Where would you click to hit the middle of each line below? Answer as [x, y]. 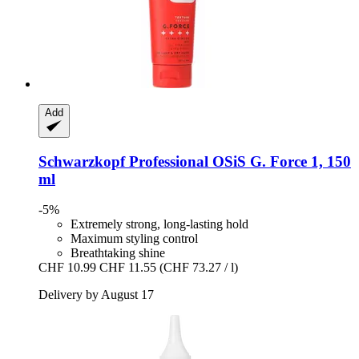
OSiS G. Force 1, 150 [280, 161]
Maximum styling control [134, 239]
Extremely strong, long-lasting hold [159, 224]
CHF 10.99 [67, 268]
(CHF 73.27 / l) [199, 268]
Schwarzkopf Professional [123, 161]
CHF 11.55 [128, 268]
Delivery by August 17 [96, 295]
